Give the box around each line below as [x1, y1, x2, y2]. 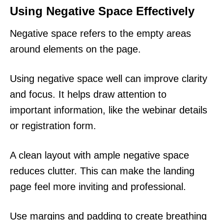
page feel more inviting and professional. [10, 181, 186, 192]
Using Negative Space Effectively [10, 4, 194, 18]
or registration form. [10, 120, 96, 132]
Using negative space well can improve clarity [10, 73, 207, 84]
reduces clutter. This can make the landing [10, 165, 194, 177]
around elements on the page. [10, 44, 141, 55]
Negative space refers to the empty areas [10, 28, 191, 39]
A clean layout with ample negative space [10, 150, 189, 161]
